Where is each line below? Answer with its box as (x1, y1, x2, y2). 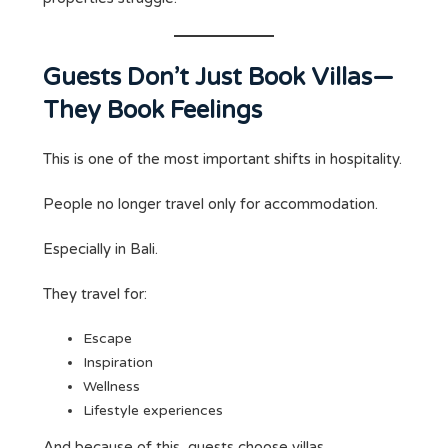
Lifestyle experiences (83, 402, 223, 420)
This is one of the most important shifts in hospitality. (43, 150, 402, 169)
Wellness (83, 378, 140, 396)
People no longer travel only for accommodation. (43, 195, 378, 214)
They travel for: (43, 285, 147, 304)
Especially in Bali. (43, 240, 158, 259)
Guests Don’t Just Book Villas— (43, 63, 394, 93)
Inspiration (83, 354, 153, 372)
